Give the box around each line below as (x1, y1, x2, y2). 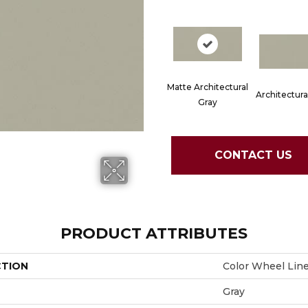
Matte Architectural (166, 81, 248, 92)
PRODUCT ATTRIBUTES (60, 223, 247, 243)
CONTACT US (214, 148, 292, 162)
